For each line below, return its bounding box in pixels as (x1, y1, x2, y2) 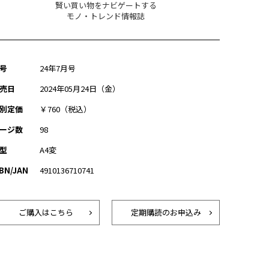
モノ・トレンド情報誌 (67, 10, 145, 22)
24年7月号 (40, 62, 76, 74)
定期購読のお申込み (130, 207, 201, 218)
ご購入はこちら (18, 207, 73, 218)
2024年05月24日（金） (40, 83, 120, 94)
